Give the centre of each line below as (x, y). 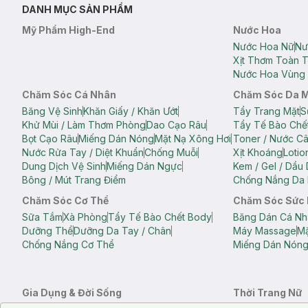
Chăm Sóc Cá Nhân (69, 95)
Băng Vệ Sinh (52, 111)
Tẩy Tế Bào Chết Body (160, 217)
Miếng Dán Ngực (144, 166)
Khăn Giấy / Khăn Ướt (131, 111)
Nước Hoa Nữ (264, 47)
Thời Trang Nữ (268, 293)
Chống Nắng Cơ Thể (68, 245)
